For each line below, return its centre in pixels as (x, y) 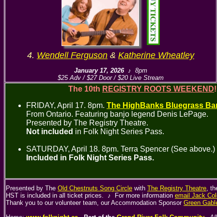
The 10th (85, 89)
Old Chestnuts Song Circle (95, 188)
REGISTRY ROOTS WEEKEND (158, 89)
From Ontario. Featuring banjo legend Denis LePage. (117, 114)
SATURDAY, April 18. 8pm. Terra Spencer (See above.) (121, 149)
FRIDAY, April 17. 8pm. (66, 105)
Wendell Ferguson (72, 55)
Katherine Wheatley (156, 55)
